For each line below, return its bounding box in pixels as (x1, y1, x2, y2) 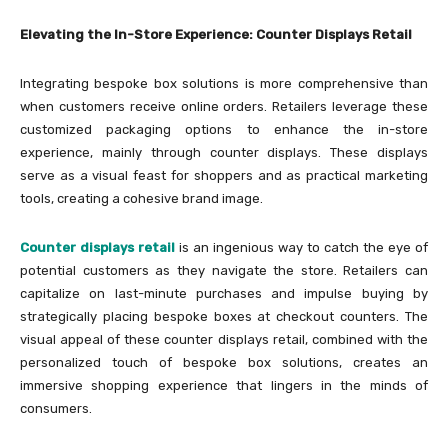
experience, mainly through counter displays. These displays (20, 145, 428, 161)
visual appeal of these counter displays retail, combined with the (20, 332, 428, 348)
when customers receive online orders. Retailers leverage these (20, 99, 428, 115)
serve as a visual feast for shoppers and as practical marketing (20, 168, 428, 184)
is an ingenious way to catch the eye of (175, 240, 428, 256)
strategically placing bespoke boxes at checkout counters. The (20, 309, 428, 325)
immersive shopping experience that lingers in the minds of (20, 378, 428, 394)
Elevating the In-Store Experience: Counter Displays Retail (20, 27, 412, 43)
